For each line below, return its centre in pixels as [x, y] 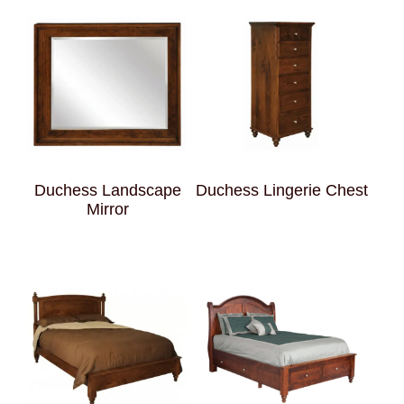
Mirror [107, 210]
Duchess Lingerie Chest [282, 191]
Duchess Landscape [107, 191]
